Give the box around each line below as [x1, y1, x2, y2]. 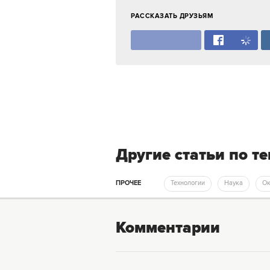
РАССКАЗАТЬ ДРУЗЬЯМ [131, 12, 213, 20]
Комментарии [116, 218, 220, 239]
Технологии [174, 179, 205, 187]
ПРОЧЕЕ [116, 179, 141, 187]
